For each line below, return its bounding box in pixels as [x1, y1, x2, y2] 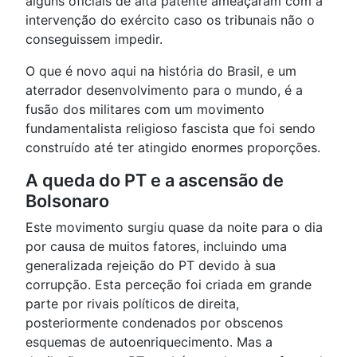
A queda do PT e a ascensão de [25, 170, 284, 191]
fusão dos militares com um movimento [25, 101, 265, 118]
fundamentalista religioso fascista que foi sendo [25, 120, 316, 137]
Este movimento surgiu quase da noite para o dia [25, 219, 323, 236]
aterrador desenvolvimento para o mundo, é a [25, 82, 303, 99]
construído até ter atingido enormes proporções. [25, 139, 320, 156]
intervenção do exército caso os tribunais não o [25, 12, 315, 29]
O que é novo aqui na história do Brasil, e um [25, 63, 296, 80]
